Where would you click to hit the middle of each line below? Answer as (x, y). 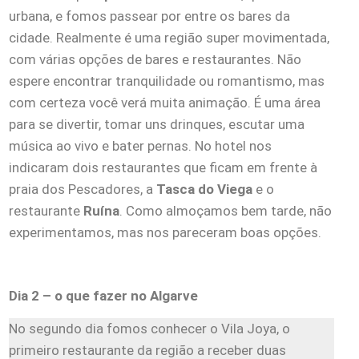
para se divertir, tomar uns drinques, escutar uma (157, 124)
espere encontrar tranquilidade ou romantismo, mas (167, 81)
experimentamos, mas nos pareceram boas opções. (165, 232)
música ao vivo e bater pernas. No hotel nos (140, 145)
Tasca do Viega (204, 189)
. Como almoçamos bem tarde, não (226, 210)
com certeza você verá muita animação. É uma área (165, 102)
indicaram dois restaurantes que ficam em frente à (163, 167)
